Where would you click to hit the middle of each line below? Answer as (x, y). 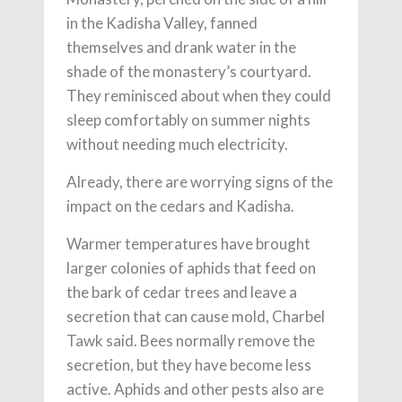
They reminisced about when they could (199, 95)
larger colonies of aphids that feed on (191, 267)
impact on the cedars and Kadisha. (180, 205)
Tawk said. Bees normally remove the (191, 340)
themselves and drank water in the (181, 47)
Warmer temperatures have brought (188, 243)
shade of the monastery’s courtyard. (189, 71)
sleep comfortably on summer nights (188, 119)
